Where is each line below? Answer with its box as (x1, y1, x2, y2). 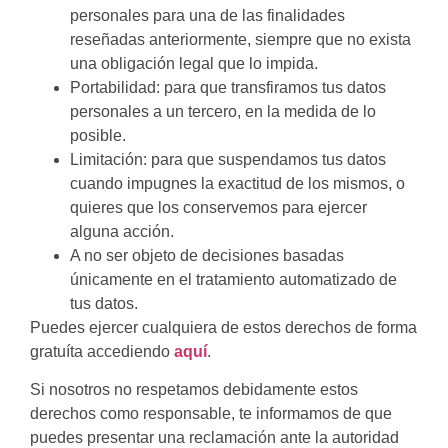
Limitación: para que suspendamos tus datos (70, 150, 386, 168)
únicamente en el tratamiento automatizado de (70, 270, 397, 288)
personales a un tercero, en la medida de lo (70, 102, 376, 120)
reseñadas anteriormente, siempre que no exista (70, 30, 411, 48)
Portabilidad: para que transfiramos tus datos (70, 78, 386, 96)
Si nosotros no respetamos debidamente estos (30, 381, 358, 399)
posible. (70, 126, 126, 144)
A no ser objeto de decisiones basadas (70, 246, 344, 264)
